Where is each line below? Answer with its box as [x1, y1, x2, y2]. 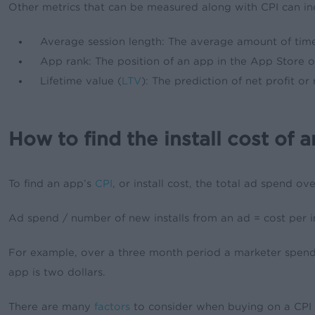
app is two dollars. [8, 266, 106, 278]
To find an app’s [8, 177, 96, 189]
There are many [8, 300, 95, 312]
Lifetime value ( [40, 75, 122, 86]
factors [94, 300, 131, 312]
